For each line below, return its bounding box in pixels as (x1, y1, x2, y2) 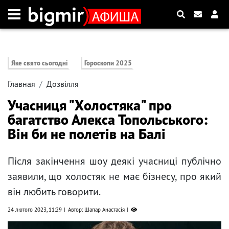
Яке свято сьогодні (11, 59, 68, 68)
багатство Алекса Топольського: (8, 110, 208, 129)
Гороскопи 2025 (84, 59, 132, 68)
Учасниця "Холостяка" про (8, 96, 172, 115)
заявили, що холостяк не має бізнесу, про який (8, 170, 221, 184)
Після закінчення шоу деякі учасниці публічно (8, 154, 221, 168)
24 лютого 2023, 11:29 (8, 206, 62, 214)
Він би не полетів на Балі (8, 124, 166, 144)
